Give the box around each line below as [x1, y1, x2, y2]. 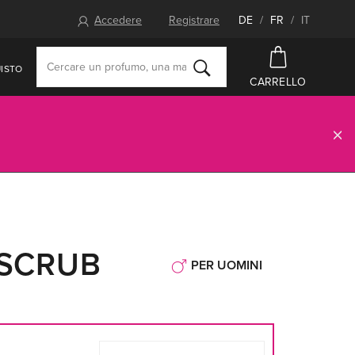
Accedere [94, 13, 142, 27]
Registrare [169, 13, 219, 27]
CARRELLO [250, 74, 307, 89]
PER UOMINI [191, 258, 262, 273]
